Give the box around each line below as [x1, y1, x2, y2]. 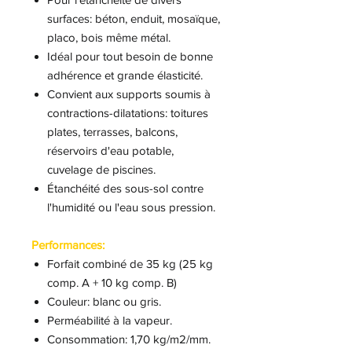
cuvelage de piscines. [47, 163, 156, 176]
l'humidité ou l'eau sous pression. [47, 200, 218, 214]
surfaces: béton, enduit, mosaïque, [47, 12, 220, 25]
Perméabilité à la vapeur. [47, 313, 172, 327]
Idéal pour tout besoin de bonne [47, 49, 213, 63]
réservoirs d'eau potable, [47, 144, 174, 157]
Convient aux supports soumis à [47, 87, 211, 101]
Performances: [31, 238, 104, 251]
